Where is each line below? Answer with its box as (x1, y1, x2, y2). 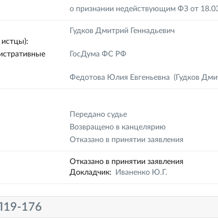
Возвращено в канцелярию (70, 123, 166, 131)
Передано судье (70, 110, 127, 118)
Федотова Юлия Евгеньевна (70, 73, 170, 81)
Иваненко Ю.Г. (115, 168, 168, 176)
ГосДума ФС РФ (70, 50, 127, 58)
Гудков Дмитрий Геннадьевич (70, 27, 175, 35)
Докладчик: (70, 168, 116, 176)
